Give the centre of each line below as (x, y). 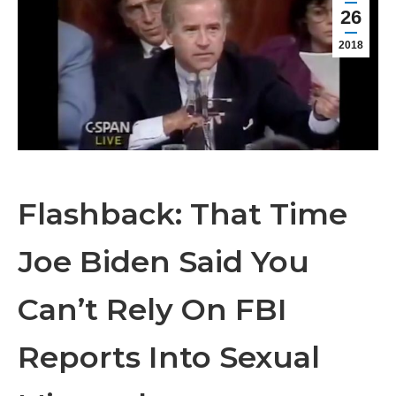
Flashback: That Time (183, 214)
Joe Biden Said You (164, 262)
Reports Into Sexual (169, 357)
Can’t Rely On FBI (152, 309)
